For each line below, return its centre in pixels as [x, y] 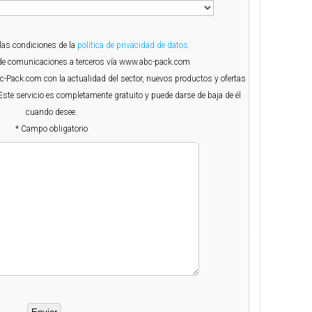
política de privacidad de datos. [133, 46]
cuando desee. [51, 112]
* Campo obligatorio [51, 129]
